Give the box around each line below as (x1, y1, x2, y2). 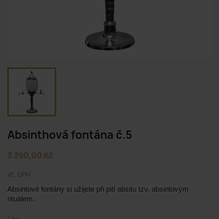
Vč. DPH (7, 170, 30, 179)
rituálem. (7, 195, 35, 203)
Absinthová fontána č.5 (7, 128, 132, 142)
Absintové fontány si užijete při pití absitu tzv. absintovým (7, 185, 189, 193)
